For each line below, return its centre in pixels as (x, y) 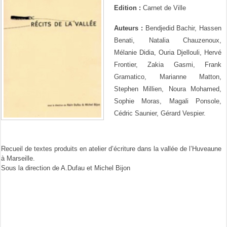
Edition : (127, 8)
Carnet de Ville (163, 8)
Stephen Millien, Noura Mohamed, (168, 89)
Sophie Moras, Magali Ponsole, (168, 101)
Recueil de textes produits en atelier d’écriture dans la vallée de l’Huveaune (111, 149)
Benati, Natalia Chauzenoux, (168, 41)
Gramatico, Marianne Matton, (168, 77)
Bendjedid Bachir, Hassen (182, 28)
